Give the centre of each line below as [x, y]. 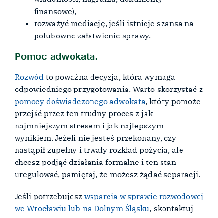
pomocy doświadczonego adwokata [80, 101]
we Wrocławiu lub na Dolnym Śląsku [82, 208]
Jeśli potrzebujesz [49, 196]
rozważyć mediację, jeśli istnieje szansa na [114, 24]
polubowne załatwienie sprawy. [92, 36]
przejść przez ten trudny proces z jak [84, 114]
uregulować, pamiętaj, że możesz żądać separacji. [107, 174]
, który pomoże [173, 101]
